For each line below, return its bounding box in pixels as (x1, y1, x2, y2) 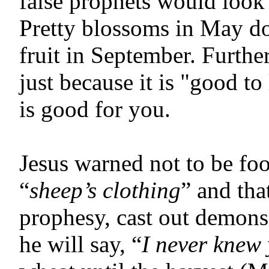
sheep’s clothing (29, 177, 181, 204)
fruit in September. (19, 42, 202, 68)
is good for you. (19, 96, 177, 122)
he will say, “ (19, 231, 142, 258)
